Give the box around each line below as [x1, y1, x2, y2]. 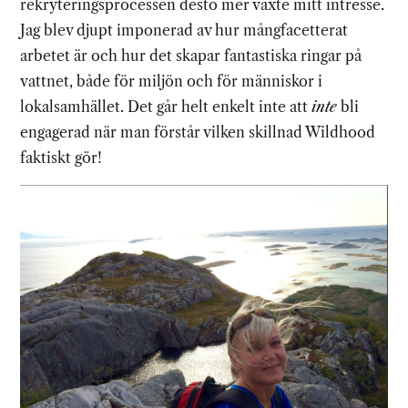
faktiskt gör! [20, 148, 103, 168]
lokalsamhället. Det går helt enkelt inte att [20, 97, 312, 117]
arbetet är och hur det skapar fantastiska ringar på [20, 46, 362, 66]
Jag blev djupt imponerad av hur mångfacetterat [20, 21, 349, 40]
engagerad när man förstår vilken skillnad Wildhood [20, 123, 376, 142]
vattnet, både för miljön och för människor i [20, 72, 323, 91]
